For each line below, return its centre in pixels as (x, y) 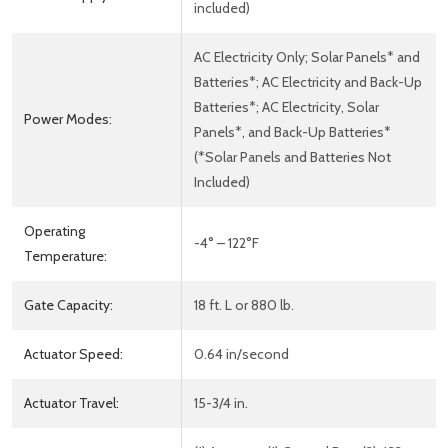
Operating (54, 230)
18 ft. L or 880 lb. (244, 304)
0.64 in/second (241, 353)
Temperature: (65, 255)
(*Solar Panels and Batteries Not (292, 156)
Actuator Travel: (71, 402)
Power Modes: (68, 118)
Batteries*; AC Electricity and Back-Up (308, 81)
